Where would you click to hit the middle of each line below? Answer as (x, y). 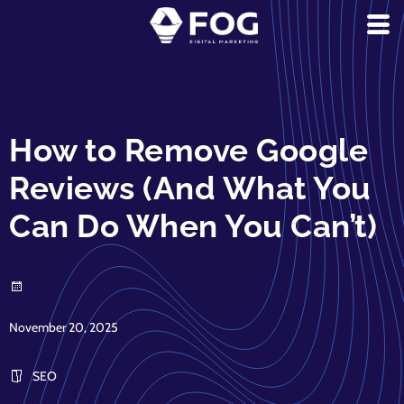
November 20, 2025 (64, 327)
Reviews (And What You (190, 188)
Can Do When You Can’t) (193, 226)
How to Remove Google (188, 150)
